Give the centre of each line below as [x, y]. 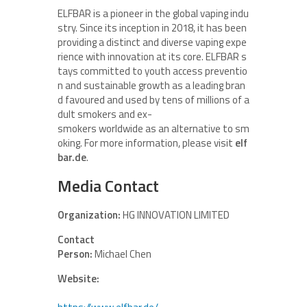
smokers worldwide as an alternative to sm [153, 128]
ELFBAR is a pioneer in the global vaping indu [153, 13]
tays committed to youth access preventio [152, 71]
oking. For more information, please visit [146, 143]
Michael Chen [122, 254]
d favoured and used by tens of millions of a [153, 100]
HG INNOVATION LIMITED [175, 215]
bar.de [72, 157]
